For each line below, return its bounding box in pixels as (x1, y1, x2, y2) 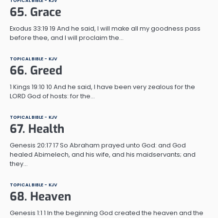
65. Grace (10, 4, 61, 20)
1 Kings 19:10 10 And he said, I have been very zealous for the (10, 82, 195, 91)
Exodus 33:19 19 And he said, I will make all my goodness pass (10, 23, 200, 33)
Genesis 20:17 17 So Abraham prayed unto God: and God (10, 140, 186, 150)
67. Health (10, 121, 64, 137)
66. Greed (10, 62, 62, 78)
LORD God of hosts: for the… (10, 91, 95, 101)
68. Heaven (10, 188, 71, 204)
